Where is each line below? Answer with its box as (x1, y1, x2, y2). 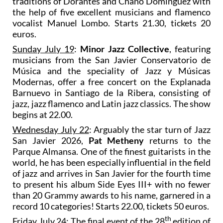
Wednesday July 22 (12, 123, 89, 135)
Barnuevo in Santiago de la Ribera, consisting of (12, 87, 211, 98)
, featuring (169, 43, 211, 54)
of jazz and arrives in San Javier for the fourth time (12, 167, 211, 179)
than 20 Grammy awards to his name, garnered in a (12, 189, 211, 201)
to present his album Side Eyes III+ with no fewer (12, 178, 211, 190)
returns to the (144, 134, 211, 146)
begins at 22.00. (12, 109, 73, 120)
